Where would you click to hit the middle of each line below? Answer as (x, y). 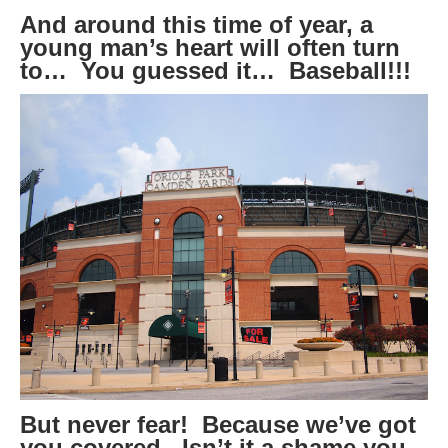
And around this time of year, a (196, 25)
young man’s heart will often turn (210, 48)
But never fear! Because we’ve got (218, 425)
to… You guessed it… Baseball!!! (215, 71)
